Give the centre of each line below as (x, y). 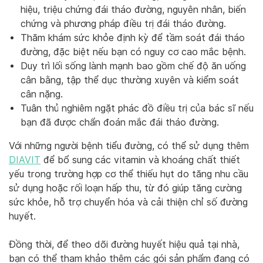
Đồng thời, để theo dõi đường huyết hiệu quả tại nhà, (124, 245)
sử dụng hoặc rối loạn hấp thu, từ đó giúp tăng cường (125, 188)
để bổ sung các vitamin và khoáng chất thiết (140, 160)
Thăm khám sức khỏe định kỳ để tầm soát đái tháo (133, 38)
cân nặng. (42, 95)
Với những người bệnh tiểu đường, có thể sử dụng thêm (129, 146)
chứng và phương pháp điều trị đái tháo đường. (123, 24)
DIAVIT (25, 160)
